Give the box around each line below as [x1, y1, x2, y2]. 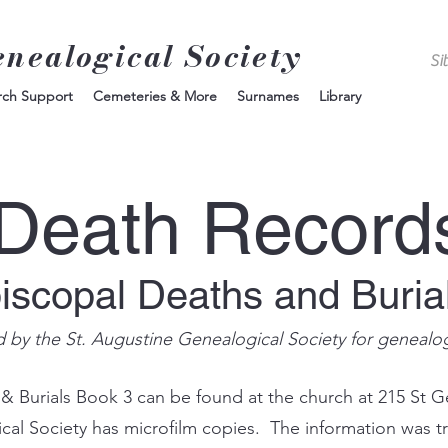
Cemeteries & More [93, 87, 217, 105]
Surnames [237, 87, 299, 105]
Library [319, 87, 361, 105]
